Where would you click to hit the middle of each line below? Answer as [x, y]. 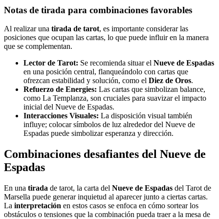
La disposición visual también [145, 116]
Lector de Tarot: [51, 63]
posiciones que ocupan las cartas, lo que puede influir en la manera [106, 38]
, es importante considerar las [144, 29]
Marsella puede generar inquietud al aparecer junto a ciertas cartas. [106, 197]
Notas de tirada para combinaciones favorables [98, 10]
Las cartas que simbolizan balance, [151, 89]
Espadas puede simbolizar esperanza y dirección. [99, 133]
